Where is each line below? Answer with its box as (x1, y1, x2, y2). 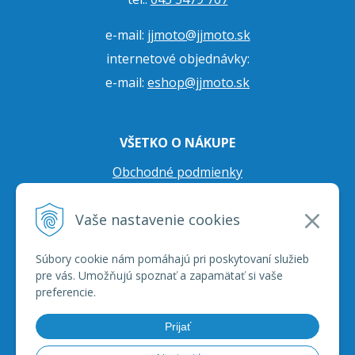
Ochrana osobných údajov (100, 187, 255, 205)
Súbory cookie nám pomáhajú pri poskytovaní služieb (36, 251, 309, 266)
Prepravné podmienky (112, 211, 243, 229)
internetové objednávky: (105, 50, 250, 68)
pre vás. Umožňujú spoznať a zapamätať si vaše (36, 268, 283, 283)
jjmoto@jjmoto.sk (147, 26, 250, 44)
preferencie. (36, 284, 96, 300)
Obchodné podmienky (113, 163, 242, 181)
